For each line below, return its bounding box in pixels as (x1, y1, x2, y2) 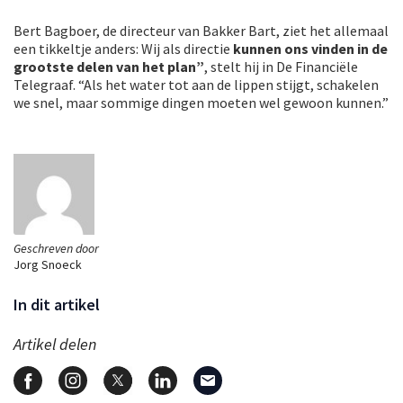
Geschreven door (13, 239, 99, 256)
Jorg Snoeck (13, 255, 82, 273)
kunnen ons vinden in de (230, 39, 388, 58)
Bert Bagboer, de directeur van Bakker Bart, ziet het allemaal (13, 21, 389, 40)
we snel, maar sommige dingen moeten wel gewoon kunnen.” (13, 93, 389, 112)
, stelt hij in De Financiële (204, 57, 358, 76)
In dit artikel (13, 293, 100, 315)
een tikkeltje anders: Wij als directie (13, 39, 230, 58)
